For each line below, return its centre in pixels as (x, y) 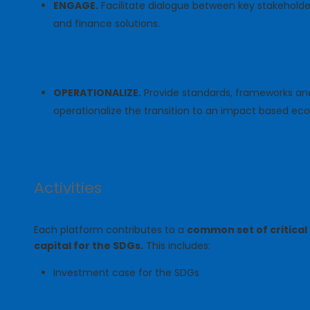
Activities (68, 188)
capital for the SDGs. (89, 246)
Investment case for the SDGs (127, 273)
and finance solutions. (107, 24)
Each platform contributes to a (111, 230)
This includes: (177, 246)
